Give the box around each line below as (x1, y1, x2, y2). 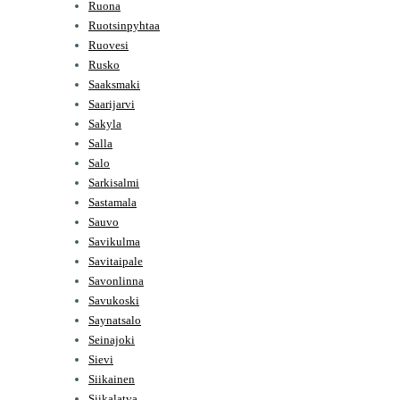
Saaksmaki (88, 77, 140, 91)
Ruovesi (88, 37, 129, 52)
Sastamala (88, 195, 137, 209)
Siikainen (88, 371, 135, 386)
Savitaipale (88, 254, 143, 268)
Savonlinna (88, 273, 144, 287)
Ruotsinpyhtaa (88, 18, 160, 32)
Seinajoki (88, 332, 135, 346)
